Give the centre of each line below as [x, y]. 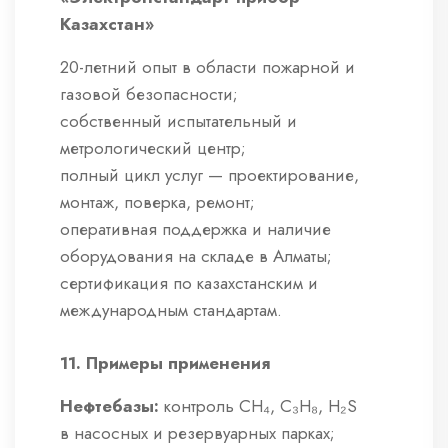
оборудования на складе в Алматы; [196, 256]
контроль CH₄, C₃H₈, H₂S [258, 406]
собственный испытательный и [178, 121]
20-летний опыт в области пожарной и [207, 67]
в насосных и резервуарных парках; [197, 433]
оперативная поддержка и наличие [195, 229]
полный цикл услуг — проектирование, [209, 175]
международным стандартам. [171, 310]
